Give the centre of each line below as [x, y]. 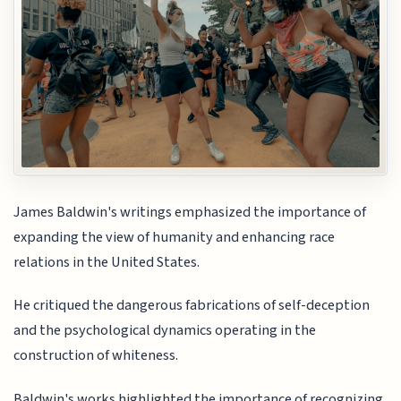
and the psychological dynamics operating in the [165, 331]
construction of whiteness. [96, 356]
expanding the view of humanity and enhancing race [175, 237]
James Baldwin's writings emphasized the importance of [190, 212]
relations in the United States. [107, 262]
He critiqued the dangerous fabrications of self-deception [192, 306]
